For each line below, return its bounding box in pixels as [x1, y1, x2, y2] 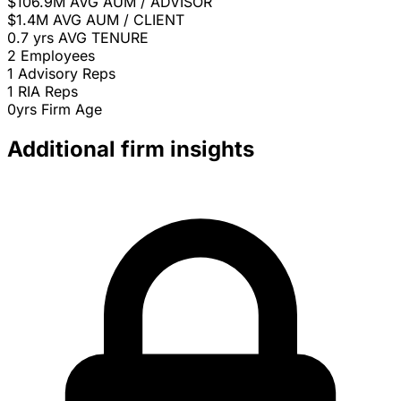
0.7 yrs [7, 29, 54, 47]
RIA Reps [18, 82, 78, 101]
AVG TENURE [58, 29, 149, 47]
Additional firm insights [7, 136, 254, 163]
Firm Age [41, 100, 102, 119]
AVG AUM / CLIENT [53, 11, 184, 30]
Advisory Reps [18, 64, 115, 83]
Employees [21, 47, 95, 65]
